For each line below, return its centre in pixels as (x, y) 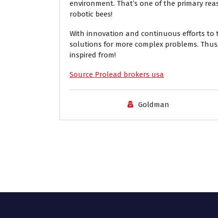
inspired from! (93, 55)
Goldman (154, 105)
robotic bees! (91, 14)
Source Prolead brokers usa (117, 74)
